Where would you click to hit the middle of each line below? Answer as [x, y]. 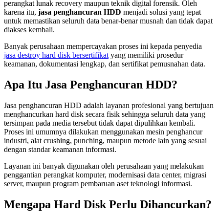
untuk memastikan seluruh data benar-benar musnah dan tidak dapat [108, 21]
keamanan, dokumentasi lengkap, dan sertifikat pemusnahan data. [105, 64]
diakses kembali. [29, 30]
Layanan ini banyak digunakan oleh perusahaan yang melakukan [104, 166]
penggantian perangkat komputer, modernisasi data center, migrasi [105, 175]
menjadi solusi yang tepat [161, 12]
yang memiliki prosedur [146, 55]
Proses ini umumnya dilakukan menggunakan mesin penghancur [103, 132]
